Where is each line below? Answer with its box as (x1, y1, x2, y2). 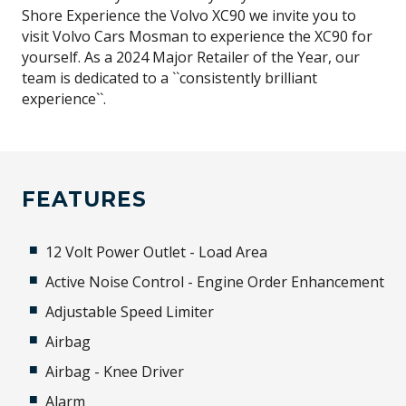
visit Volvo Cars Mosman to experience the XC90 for (22, 26, 372, 46)
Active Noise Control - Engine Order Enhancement (45, 272, 384, 292)
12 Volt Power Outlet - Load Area (45, 242, 267, 262)
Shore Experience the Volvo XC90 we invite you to (22, 5, 356, 25)
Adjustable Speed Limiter (45, 302, 214, 322)
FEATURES (22, 187, 147, 212)
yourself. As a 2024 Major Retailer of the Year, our (22, 47, 360, 67)
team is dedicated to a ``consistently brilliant (22, 68, 317, 88)
